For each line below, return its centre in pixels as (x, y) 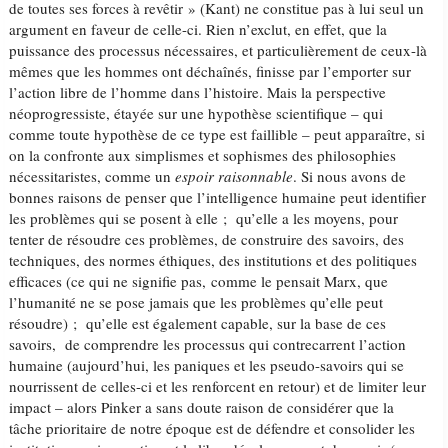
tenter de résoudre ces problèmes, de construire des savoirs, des (207, 239)
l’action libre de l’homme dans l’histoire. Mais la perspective (198, 92)
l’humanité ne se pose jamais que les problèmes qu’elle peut (196, 302)
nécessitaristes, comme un (92, 176)
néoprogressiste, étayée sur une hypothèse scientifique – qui (196, 113)
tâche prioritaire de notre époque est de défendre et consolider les (212, 428)
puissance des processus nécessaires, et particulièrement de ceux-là (218, 50)
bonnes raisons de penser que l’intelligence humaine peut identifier (218, 197)
